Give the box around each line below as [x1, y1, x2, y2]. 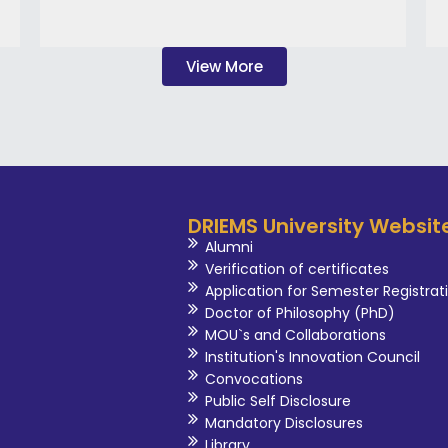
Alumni [205, 237, 254, 258]
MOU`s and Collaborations [205, 325, 387, 346]
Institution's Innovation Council [205, 347, 421, 368]
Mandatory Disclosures [205, 413, 364, 434]
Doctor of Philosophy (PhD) [205, 303, 396, 324]
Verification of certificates [205, 259, 390, 280]
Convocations [205, 369, 304, 390]
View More [185, 56, 263, 78]
